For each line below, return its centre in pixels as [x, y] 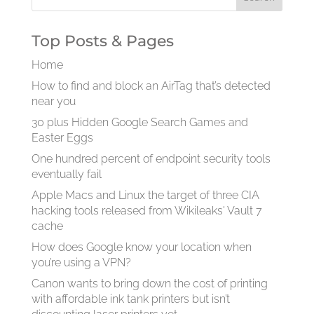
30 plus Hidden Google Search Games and [139, 122]
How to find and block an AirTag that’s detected [151, 86]
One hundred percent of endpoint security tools [151, 159]
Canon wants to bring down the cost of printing [149, 284]
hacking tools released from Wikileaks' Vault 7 [146, 211]
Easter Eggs [62, 138]
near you [53, 101]
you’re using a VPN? [81, 262]
